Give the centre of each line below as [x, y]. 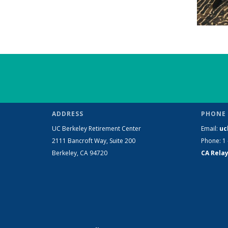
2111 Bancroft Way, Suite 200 [94, 141]
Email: [210, 129]
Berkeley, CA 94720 [80, 153]
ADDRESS [68, 114]
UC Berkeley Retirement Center [96, 129]
